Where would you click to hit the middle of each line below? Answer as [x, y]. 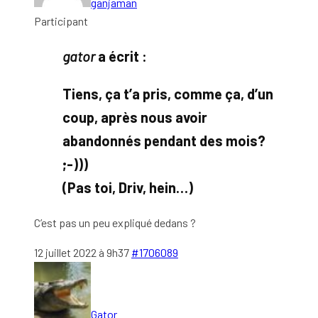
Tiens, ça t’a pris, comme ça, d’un [168, 93]
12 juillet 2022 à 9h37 [82, 252]
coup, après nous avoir [135, 117]
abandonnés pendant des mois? [164, 140]
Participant [61, 21]
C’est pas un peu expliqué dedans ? [116, 222]
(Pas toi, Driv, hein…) [128, 187]
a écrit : [121, 56]
